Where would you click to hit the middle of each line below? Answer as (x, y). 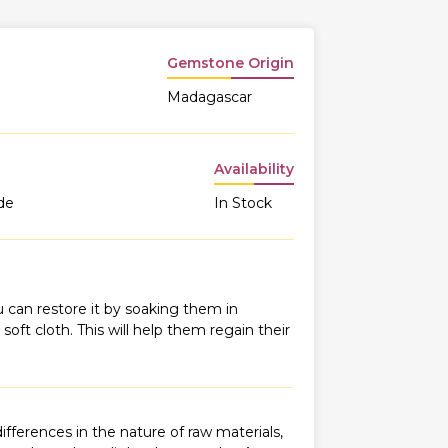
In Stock (243, 203)
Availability (254, 169)
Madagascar (209, 97)
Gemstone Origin (230, 63)
